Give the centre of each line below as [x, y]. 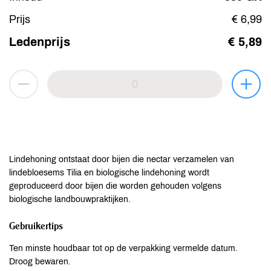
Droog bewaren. [40, 262]
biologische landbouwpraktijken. [70, 199]
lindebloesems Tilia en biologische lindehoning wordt [109, 173]
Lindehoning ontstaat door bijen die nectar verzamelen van [122, 159]
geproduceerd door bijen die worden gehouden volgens [115, 186]
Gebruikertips [36, 226]
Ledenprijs [40, 42]
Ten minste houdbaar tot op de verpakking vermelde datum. [123, 248]
